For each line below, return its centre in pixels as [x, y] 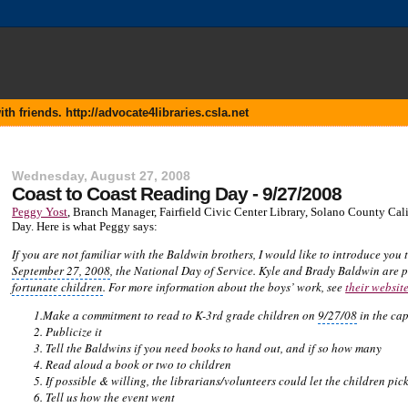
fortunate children [58, 286]
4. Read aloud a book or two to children [133, 364]
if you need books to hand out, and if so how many [257, 347]
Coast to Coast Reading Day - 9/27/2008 [177, 193]
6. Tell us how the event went [105, 397]
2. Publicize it [68, 331]
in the [374, 315]
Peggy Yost [40, 211]
